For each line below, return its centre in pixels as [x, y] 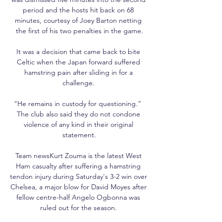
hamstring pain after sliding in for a [78, 72]
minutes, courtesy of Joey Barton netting [78, 20]
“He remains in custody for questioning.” [77, 103]
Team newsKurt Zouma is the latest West [78, 155]
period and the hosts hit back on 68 [78, 10]
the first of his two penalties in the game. [79, 30]
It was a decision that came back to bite [78, 51]
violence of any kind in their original [78, 124]
